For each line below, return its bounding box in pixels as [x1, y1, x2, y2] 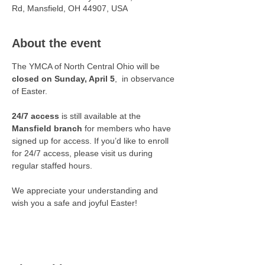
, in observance [115, 74, 177, 83]
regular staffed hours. [12, 161, 92, 170]
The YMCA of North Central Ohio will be [12, 62, 162, 71]
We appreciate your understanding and [12, 186, 160, 195]
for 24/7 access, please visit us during [12, 148, 155, 158]
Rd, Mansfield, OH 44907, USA [12, 4, 128, 13]
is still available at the [59, 111, 143, 121]
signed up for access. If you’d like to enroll [12, 136, 171, 146]
